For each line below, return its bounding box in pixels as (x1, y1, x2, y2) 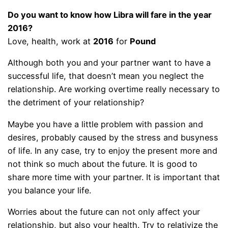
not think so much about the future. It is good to (8, 158, 198, 169)
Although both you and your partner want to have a (8, 58, 211, 68)
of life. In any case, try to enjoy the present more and (8, 145, 218, 156)
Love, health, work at (8, 36, 94, 47)
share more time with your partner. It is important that (8, 172, 220, 182)
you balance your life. (8, 185, 92, 195)
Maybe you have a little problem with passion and (8, 119, 204, 129)
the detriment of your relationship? (8, 97, 145, 108)
